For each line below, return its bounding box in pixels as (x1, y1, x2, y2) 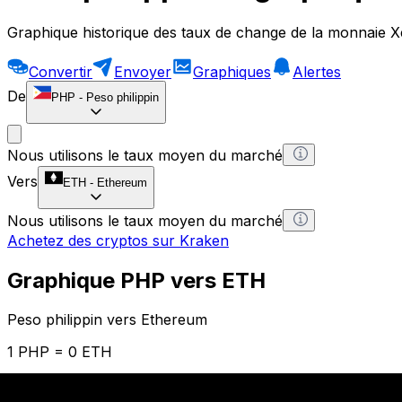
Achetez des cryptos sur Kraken (7, 231, 229, 249)
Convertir (29, 62, 92, 81)
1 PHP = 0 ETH (7, 343, 112, 362)
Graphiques (193, 62, 271, 81)
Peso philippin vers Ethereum (7, 310, 207, 329)
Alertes (293, 62, 341, 81)
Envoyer (114, 62, 171, 81)
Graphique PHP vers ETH (7, 267, 266, 293)
